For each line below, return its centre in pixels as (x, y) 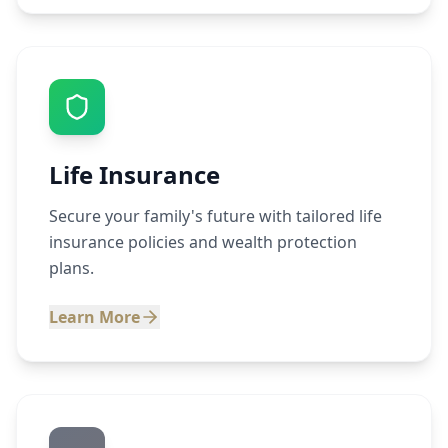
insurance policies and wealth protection (203, 242)
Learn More (94, 317)
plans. (71, 268)
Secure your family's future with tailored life (215, 216)
